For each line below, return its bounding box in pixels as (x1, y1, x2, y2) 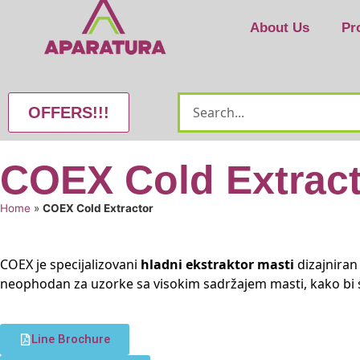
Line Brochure (31, 332, 110, 347)
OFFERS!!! (28, 104, 109, 121)
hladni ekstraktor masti (141, 256, 294, 273)
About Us (249, 20, 309, 35)
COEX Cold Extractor (43, 202, 153, 215)
